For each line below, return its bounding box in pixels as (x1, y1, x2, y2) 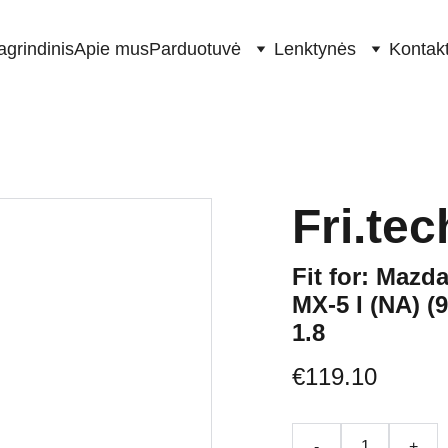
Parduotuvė (148, 39, 241, 59)
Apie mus (73, 39, 149, 59)
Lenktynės (273, 39, 356, 59)
